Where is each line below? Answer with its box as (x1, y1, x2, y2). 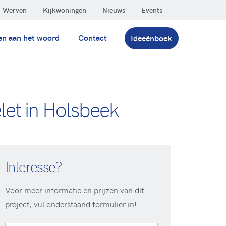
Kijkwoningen (43, 5, 86, 15)
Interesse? (5, 156, 62, 176)
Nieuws (102, 5, 125, 15)
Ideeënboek (131, 32, 173, 43)
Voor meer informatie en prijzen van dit (5, 184, 144, 195)
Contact (78, 32, 107, 43)
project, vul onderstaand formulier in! (5, 198, 137, 209)
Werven (3, 5, 27, 15)
